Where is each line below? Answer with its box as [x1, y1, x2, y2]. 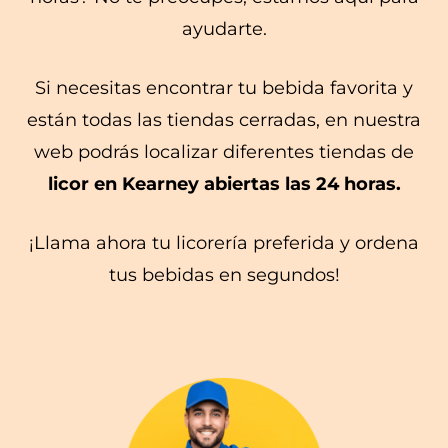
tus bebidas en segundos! [108, 263, 340, 286]
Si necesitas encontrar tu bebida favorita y [35, 76, 413, 99]
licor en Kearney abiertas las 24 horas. [47, 172, 401, 195]
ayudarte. [181, 17, 267, 40]
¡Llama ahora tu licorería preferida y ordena [29, 231, 419, 254]
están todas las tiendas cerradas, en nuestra [27, 108, 421, 131]
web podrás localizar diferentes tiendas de [34, 140, 414, 163]
